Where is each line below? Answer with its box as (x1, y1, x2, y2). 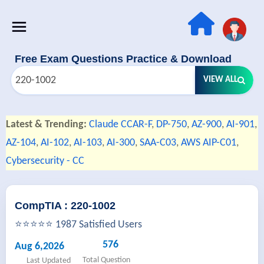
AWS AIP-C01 (181, 137, 236, 148)
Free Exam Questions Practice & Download (15, 53, 232, 65)
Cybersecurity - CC (6, 156, 84, 167)
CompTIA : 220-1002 (15, 200, 115, 212)
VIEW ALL (203, 75, 237, 84)
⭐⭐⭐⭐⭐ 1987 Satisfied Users (15, 219, 142, 230)
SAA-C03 (140, 137, 176, 148)
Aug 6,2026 (15, 241, 64, 252)
